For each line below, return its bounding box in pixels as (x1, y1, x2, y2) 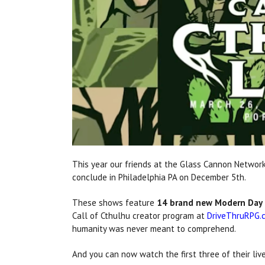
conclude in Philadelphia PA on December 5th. (72, 172, 246, 183)
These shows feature (72, 197, 157, 209)
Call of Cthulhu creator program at (72, 210, 207, 222)
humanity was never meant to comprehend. (72, 223, 236, 235)
